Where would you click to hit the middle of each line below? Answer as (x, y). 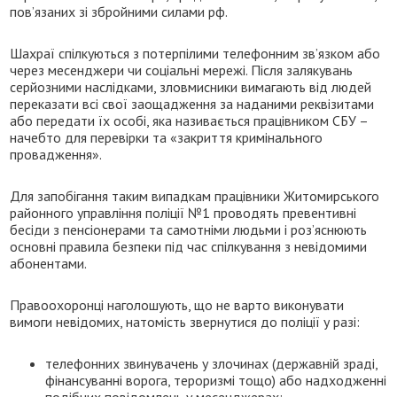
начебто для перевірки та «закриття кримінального (167, 137)
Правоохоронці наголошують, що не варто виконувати (177, 304)
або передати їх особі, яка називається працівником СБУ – (189, 120)
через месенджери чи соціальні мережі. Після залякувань (182, 70)
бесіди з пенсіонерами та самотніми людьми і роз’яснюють (189, 229)
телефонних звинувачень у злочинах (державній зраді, (212, 363)
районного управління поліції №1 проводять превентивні (183, 212)
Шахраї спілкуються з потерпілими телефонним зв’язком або (195, 53)
